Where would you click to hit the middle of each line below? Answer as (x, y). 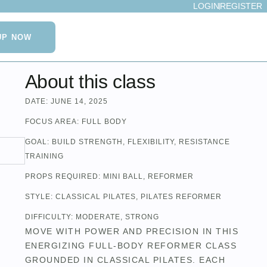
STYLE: (40, 197)
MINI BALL (123, 177)
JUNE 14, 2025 (79, 102)
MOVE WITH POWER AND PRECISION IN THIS (132, 232)
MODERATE (98, 217)
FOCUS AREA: (53, 122)
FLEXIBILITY (150, 142)
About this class (90, 82)
